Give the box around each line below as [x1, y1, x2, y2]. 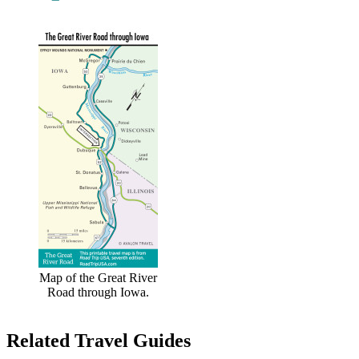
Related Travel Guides [6, 329, 191, 351]
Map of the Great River [39, 270, 157, 284]
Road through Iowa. [47, 284, 149, 299]
